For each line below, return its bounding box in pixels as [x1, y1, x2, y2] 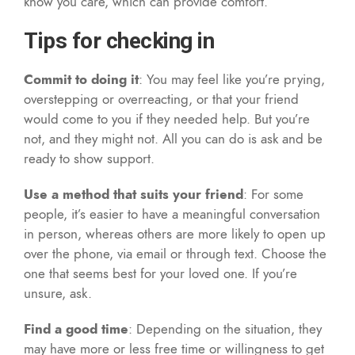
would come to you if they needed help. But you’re [24, 109, 310, 128]
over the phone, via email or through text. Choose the [24, 243, 326, 263]
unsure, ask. [24, 283, 92, 303]
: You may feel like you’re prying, [139, 69, 325, 89]
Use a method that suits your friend [24, 184, 243, 204]
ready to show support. [24, 148, 155, 168]
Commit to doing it [24, 69, 139, 89]
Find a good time [24, 319, 128, 338]
